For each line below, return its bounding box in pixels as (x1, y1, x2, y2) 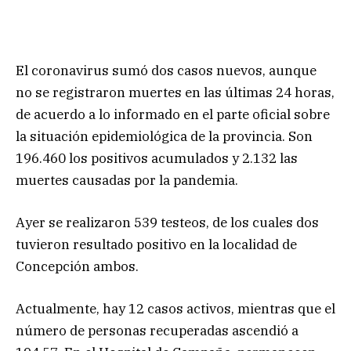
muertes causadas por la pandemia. (16, 171, 238, 189)
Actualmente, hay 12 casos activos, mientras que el (16, 300, 335, 318)
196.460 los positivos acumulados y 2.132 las (16, 149, 298, 167)
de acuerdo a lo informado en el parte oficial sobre (16, 105, 330, 123)
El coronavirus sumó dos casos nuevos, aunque (16, 61, 317, 79)
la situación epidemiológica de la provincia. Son (16, 127, 313, 145)
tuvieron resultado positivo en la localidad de (16, 235, 297, 253)
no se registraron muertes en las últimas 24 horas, (16, 83, 335, 101)
